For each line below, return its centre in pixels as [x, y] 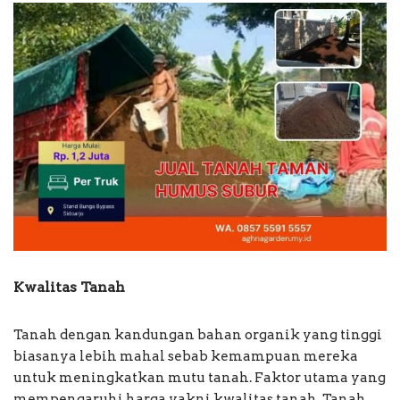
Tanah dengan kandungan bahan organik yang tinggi [198, 335]
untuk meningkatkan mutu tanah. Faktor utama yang [200, 378]
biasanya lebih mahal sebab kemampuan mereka [186, 357]
